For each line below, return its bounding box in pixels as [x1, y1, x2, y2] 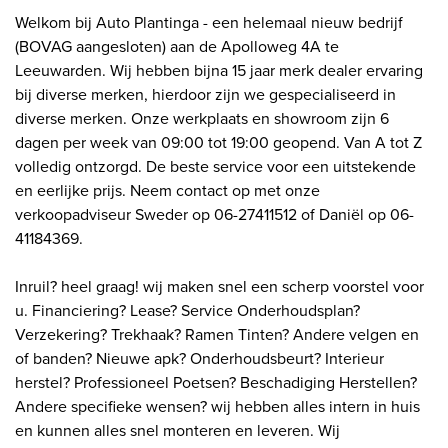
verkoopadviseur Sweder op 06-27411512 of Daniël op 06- [15, 203, 414, 227]
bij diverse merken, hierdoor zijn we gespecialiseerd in [15, 83, 396, 107]
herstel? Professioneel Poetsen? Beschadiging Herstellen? [15, 371, 417, 395]
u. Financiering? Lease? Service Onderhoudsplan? [15, 299, 360, 323]
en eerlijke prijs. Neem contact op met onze [15, 179, 320, 203]
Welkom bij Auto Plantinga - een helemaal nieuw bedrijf [15, 11, 403, 35]
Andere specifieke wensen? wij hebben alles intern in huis [15, 395, 420, 419]
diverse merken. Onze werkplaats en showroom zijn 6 [15, 107, 389, 131]
